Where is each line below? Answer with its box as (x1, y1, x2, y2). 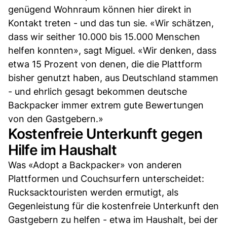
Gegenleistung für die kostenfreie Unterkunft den (8, 200, 219, 211)
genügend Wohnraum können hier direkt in (8, 4, 192, 15)
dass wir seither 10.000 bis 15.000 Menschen (8, 31, 200, 42)
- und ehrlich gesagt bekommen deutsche (8, 86, 187, 97)
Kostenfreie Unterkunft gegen (8, 125, 203, 142)
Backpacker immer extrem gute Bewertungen (8, 99, 204, 110)
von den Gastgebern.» (8, 113, 103, 124)
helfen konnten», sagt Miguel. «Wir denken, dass (8, 45, 216, 56)
